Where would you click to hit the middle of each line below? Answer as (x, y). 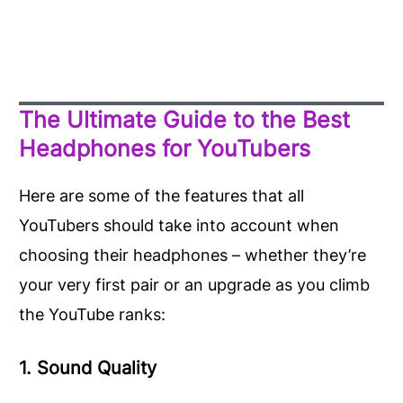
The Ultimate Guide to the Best (184, 119)
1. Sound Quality (88, 367)
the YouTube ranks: (92, 314)
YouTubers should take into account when (179, 225)
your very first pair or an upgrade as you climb (194, 284)
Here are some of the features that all (161, 195)
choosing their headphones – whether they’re (193, 255)
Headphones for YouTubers (165, 148)
